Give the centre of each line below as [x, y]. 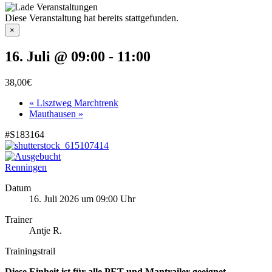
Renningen [26, 167]
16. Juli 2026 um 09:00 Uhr [82, 199]
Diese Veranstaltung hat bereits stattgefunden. [92, 18]
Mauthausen [54, 114]
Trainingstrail [30, 251]
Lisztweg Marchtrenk [76, 103]
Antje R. [46, 230]
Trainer [19, 219]
